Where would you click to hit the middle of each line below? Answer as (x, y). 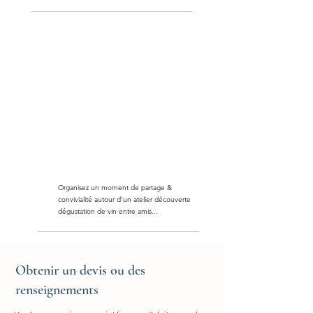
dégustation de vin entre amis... (108, 211)
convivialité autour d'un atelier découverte (124, 199)
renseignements (57, 290)
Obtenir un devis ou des (80, 270)
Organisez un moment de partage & (115, 188)
